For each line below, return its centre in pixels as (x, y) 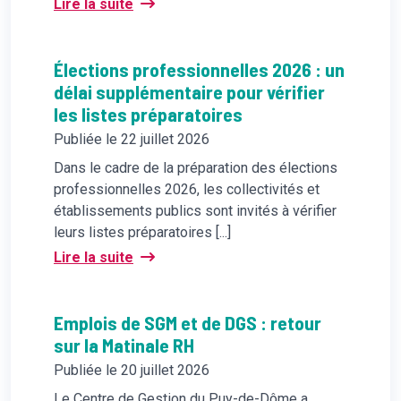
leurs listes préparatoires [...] (142, 232)
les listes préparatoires (148, 113)
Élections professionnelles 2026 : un (199, 68)
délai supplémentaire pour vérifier (189, 91)
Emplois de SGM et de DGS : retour (188, 322)
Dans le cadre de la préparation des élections (196, 167)
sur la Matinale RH (124, 344)
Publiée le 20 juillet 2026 (132, 370)
